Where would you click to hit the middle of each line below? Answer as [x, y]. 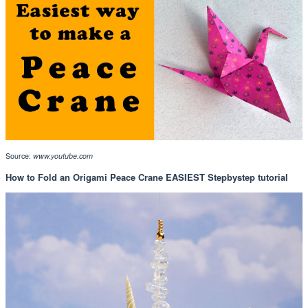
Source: [19, 156]
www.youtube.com [63, 156]
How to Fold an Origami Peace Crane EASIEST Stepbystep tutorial [147, 177]
